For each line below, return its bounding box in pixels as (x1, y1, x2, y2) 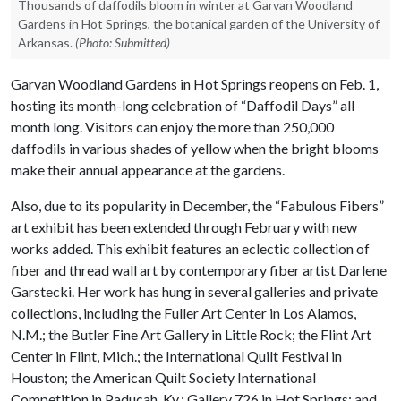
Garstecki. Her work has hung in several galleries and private (11, 283, 378, 300)
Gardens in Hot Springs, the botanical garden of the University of (18, 16, 380, 31)
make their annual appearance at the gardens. (11, 161, 285, 178)
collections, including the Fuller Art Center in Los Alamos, (11, 304, 356, 321)
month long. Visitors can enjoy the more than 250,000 (11, 118, 334, 135)
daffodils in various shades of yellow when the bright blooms (11, 140, 379, 157)
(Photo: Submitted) (75, 35, 170, 50)
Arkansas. (18, 35, 73, 50)
